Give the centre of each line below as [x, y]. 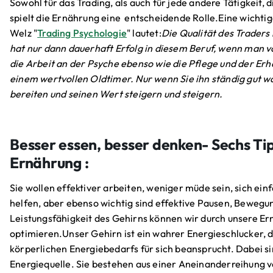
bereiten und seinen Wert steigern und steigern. [116, 94]
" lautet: [144, 33]
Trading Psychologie [82, 33]
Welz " [24, 33]
